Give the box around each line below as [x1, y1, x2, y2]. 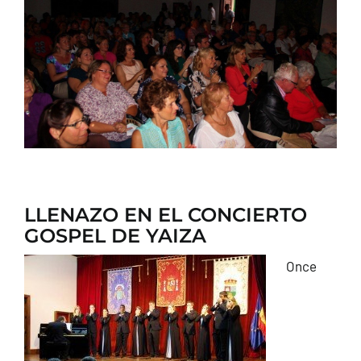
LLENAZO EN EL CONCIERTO [23, 202, 307, 226]
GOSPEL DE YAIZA [23, 223, 206, 247]
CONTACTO [17, 16, 72, 31]
